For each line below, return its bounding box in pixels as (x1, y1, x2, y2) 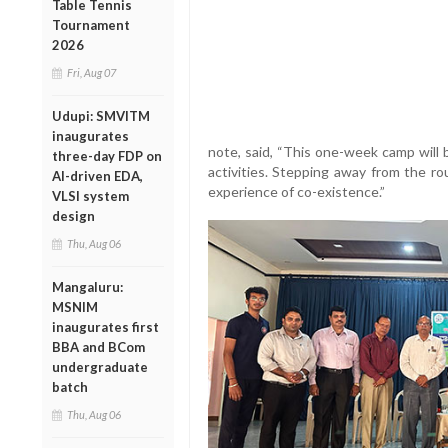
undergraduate (52, 358, 148, 375)
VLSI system (52, 187, 129, 204)
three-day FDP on (52, 147, 162, 164)
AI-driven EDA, (52, 167, 143, 184)
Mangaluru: (52, 278, 123, 295)
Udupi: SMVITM (52, 107, 150, 124)
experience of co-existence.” (207, 183, 385, 201)
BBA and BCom (52, 338, 145, 355)
